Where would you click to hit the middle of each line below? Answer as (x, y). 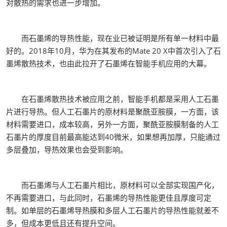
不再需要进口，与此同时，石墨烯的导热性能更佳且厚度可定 (109, 198)
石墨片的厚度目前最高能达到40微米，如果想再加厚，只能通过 (113, 137)
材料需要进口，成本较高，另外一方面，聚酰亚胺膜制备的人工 (112, 124)
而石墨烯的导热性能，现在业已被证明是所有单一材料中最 (112, 38)
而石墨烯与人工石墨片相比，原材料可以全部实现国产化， (112, 185)
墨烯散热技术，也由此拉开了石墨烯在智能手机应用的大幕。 (109, 63)
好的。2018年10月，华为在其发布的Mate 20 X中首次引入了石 (113, 51)
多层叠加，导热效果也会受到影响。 (67, 149)
